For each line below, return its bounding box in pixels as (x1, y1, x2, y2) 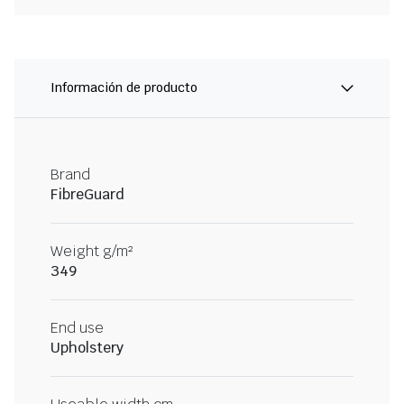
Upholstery (50, 338, 124, 358)
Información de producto (50, 79, 197, 96)
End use (50, 318, 104, 338)
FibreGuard (50, 185, 124, 205)
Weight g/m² (50, 242, 133, 262)
